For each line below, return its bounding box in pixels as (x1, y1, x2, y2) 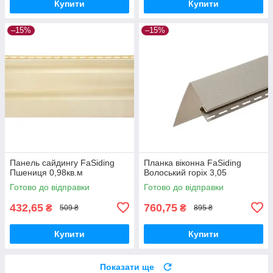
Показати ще (100, 261, 154, 272)
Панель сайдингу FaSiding (10, 157, 115, 168)
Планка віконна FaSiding (144, 157, 241, 168)
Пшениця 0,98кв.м (10, 167, 83, 177)
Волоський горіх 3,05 (144, 167, 227, 177)
